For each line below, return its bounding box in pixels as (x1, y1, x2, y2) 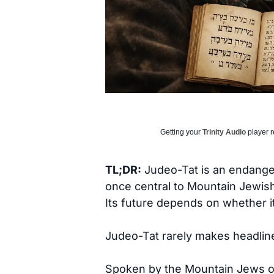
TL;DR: (105, 163, 141, 176)
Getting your (160, 128, 202, 136)
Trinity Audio (202, 128, 246, 136)
